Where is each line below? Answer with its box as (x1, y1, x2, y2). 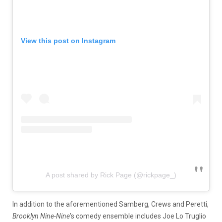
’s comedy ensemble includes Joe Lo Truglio (70, 212, 206, 220)
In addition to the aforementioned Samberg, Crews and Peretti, (12, 200, 209, 208)
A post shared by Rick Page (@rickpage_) (46, 170, 176, 179)
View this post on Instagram (21, 37, 115, 45)
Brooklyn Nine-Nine (12, 212, 70, 220)
